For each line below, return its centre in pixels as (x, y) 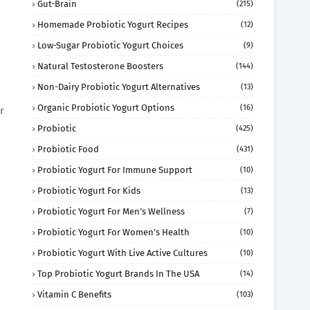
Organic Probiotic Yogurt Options (106, 108)
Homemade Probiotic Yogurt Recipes (113, 25)
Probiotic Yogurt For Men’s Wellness (111, 211)
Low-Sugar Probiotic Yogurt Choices (110, 45)
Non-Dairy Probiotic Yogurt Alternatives (119, 87)
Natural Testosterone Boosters (100, 66)
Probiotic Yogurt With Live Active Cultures (122, 253)
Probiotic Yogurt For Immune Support (115, 170)
